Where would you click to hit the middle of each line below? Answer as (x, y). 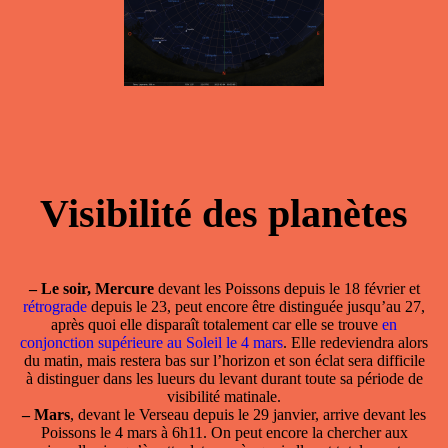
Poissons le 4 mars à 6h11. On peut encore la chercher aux (224, 433)
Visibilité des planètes (224, 214)
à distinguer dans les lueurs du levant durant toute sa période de (224, 379)
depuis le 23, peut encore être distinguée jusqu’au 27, (258, 307)
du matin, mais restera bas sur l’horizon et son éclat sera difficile (224, 361)
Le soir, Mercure (97, 289)
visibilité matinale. (224, 397)
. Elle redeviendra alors (355, 343)
